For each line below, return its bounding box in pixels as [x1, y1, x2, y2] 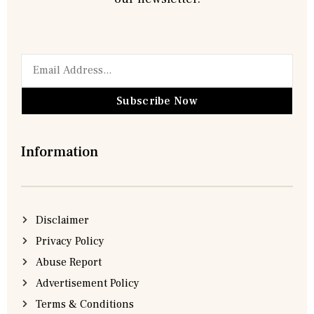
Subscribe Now [116, 93, 198, 108]
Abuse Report [35, 254, 102, 269]
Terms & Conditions [35, 296, 134, 311]
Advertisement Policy [35, 275, 139, 290]
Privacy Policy [35, 233, 104, 248]
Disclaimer [35, 212, 89, 227]
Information [21, 142, 98, 161]
